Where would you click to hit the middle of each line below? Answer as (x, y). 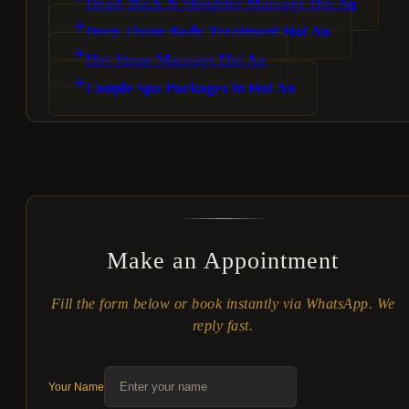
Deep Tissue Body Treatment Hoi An (208, 32)
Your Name (76, 388)
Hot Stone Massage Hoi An (176, 60)
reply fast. (223, 326)
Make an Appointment (223, 261)
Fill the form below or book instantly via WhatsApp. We (223, 304)
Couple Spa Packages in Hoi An (190, 89)
